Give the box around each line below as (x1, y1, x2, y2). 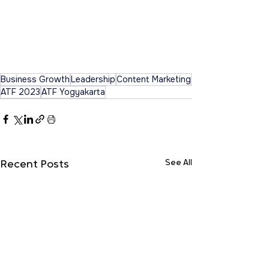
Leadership (71, 74, 115, 85)
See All (165, 159, 192, 168)
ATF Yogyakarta (41, 86, 105, 98)
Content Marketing (116, 74, 191, 85)
